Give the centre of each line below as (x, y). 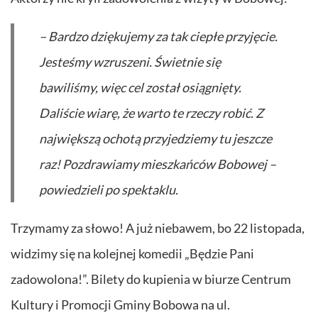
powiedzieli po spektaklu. (109, 190)
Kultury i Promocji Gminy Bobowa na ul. (120, 305)
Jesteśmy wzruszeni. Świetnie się (130, 62)
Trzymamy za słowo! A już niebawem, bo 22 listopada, (158, 228)
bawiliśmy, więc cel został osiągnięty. (140, 88)
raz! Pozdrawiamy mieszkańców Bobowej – (158, 164)
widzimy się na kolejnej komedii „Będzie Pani (132, 254)
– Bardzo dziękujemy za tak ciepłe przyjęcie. (158, 37)
